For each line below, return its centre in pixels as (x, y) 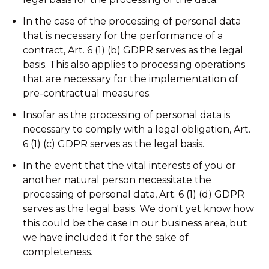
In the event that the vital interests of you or (130, 165)
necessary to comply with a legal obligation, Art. (137, 129)
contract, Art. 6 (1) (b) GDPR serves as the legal (133, 50)
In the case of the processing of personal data (132, 21)
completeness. (58, 252)
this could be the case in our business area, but (135, 223)
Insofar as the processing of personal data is (127, 115)
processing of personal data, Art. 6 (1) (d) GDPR (134, 194)
